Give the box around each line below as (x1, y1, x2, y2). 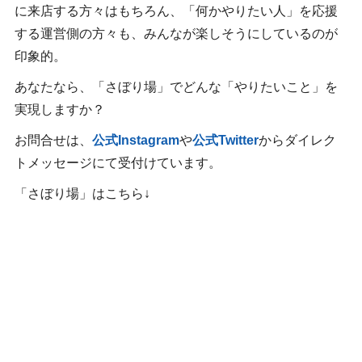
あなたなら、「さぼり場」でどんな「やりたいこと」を (14, 79, 338, 94)
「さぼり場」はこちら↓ (14, 186, 150, 200)
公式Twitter (192, 133, 259, 147)
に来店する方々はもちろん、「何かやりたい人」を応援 (14, 3, 338, 18)
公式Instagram (91, 133, 179, 147)
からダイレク (258, 133, 336, 147)
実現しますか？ (14, 102, 105, 116)
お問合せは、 (14, 133, 92, 147)
